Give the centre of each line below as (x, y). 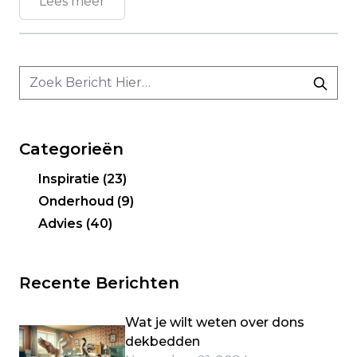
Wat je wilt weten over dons (215, 322)
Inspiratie (71, 179)
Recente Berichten (99, 283)
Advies (62, 224)
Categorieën (71, 149)
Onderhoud (78, 201)
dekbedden (163, 341)
